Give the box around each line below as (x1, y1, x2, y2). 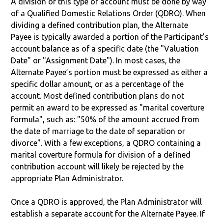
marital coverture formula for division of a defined (11, 150, 191, 159)
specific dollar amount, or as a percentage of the (11, 79, 184, 88)
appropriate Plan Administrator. (11, 173, 124, 183)
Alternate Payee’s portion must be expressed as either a (11, 67, 208, 77)
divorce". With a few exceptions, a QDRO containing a (11, 138, 201, 147)
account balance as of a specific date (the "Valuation (11, 44, 199, 53)
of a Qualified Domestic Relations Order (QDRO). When (11, 8, 206, 18)
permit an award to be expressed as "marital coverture (11, 103, 205, 112)
